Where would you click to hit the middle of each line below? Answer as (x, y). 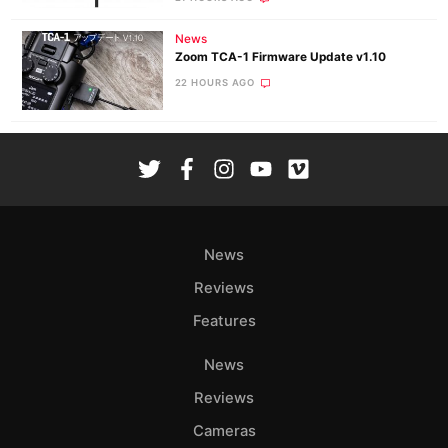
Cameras (224, 431)
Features (224, 321)
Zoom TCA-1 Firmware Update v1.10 (280, 57)
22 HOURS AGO (215, 83)
